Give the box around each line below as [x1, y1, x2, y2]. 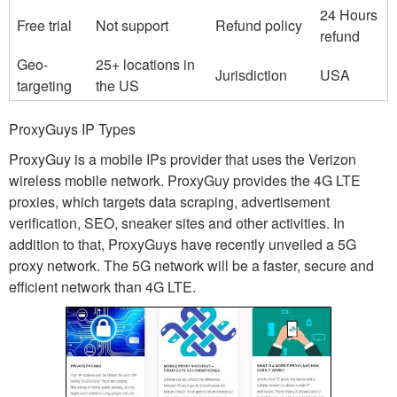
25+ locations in [96, 54, 195, 74]
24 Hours [320, 4, 378, 25]
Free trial [17, 15, 72, 35]
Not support [96, 15, 168, 35]
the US [96, 75, 139, 96]
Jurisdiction [215, 65, 287, 85]
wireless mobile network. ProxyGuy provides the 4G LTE [9, 170, 361, 191]
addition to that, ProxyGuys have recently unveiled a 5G [9, 234, 356, 254]
